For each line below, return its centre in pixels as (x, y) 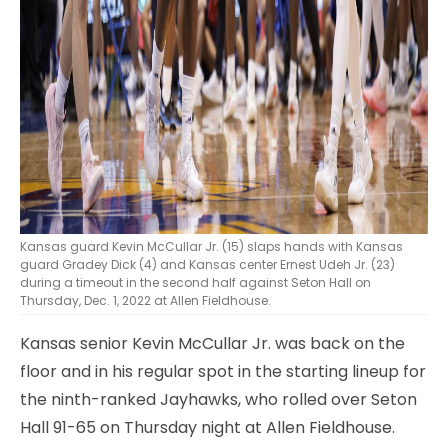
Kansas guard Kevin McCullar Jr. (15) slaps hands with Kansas (211, 246)
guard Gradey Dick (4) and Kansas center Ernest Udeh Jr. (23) (207, 264)
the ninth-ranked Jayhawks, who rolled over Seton (218, 399)
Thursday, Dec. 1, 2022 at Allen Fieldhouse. (145, 300)
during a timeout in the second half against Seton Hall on (195, 282)
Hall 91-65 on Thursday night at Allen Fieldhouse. (207, 427)
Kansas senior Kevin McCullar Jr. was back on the (212, 343)
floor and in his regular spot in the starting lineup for (223, 371)
